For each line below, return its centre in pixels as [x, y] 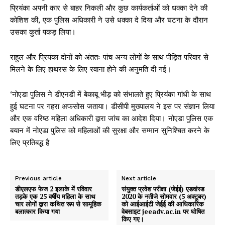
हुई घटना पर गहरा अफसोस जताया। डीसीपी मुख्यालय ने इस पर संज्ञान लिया [112, 106]
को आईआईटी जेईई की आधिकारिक [163, 204]
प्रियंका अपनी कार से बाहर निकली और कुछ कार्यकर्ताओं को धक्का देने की [109, 8]
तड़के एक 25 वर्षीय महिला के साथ [55, 196]
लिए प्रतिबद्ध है [30, 142]
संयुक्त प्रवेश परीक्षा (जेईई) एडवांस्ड [163, 189]
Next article [139, 178]
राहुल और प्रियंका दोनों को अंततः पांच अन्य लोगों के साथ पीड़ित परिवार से [109, 57]
